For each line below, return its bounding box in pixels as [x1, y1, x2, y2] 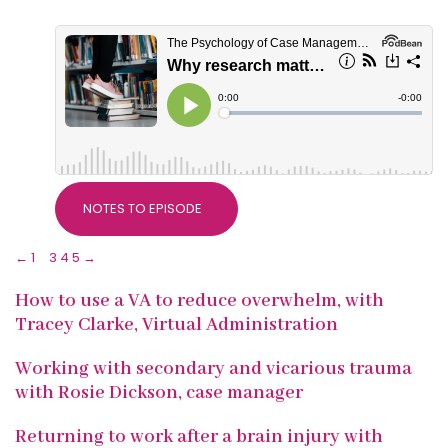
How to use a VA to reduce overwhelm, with [15, 288, 384, 313]
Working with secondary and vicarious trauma [15, 356, 412, 381]
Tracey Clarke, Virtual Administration [15, 312, 338, 337]
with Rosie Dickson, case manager [15, 380, 303, 405]
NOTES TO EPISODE [82, 199, 202, 219]
